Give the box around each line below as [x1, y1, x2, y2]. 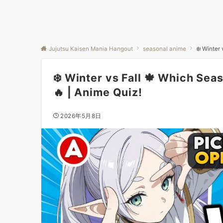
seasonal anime [143, 45, 186, 52]
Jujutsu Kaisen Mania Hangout [49, 45, 133, 52]
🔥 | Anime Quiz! [53, 86, 142, 99]
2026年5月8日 [60, 112, 102, 119]
